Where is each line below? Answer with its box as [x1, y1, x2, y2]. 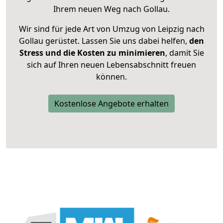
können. [96, 71, 127, 83]
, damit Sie [165, 47, 204, 59]
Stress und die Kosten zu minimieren [19, 47, 165, 59]
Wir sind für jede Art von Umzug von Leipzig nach [18, 23, 205, 35]
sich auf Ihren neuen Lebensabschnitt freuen [27, 59, 196, 71]
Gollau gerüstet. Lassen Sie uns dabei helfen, [19, 35, 187, 47]
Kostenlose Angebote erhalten [54, 98, 169, 110]
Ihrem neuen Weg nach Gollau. [53, 3, 170, 15]
